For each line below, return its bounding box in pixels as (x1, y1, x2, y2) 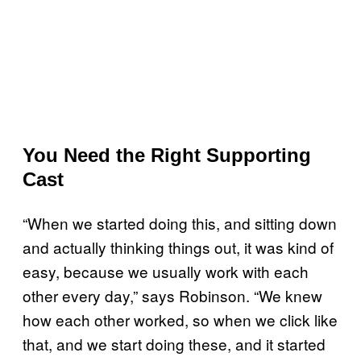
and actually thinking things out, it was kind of (23, 235, 334, 258)
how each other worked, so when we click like (23, 308, 338, 330)
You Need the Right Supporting (23, 143, 311, 166)
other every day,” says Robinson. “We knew (23, 284, 322, 306)
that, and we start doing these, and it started (23, 332, 326, 355)
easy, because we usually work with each (23, 259, 309, 282)
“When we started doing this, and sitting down (23, 211, 337, 234)
